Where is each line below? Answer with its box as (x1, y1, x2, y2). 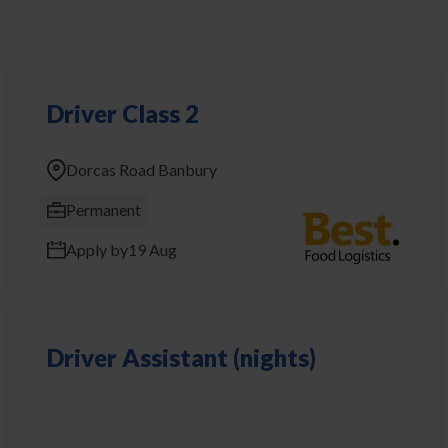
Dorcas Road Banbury (65, 160, 217, 179)
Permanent (65, 200, 141, 219)
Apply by (65, 240, 128, 259)
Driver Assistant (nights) (46, 343, 316, 372)
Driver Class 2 (46, 99, 199, 128)
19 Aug (127, 240, 177, 259)
